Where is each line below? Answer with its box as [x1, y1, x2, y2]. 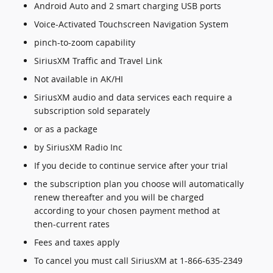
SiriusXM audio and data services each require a [34, 91, 232, 103]
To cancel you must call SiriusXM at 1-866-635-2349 [34, 255, 243, 266]
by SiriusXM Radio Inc [34, 141, 122, 153]
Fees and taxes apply [34, 236, 119, 248]
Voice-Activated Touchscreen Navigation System [34, 18, 229, 30]
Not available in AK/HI [34, 73, 123, 85]
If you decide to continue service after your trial [34, 160, 228, 171]
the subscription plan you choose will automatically [34, 178, 244, 190]
